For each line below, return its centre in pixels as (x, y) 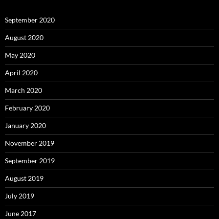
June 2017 (21, 213)
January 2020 (25, 125)
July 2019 (20, 196)
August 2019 (24, 178)
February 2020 (27, 108)
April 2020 (21, 72)
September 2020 (30, 20)
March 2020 (23, 90)
